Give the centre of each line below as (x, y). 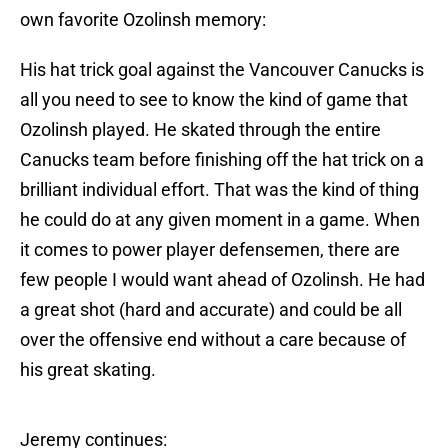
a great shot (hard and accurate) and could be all (211, 310)
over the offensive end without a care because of (213, 340)
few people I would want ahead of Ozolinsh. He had (222, 280)
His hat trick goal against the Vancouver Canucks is (222, 70)
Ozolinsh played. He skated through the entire (200, 130)
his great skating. (88, 370)
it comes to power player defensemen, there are (210, 250)
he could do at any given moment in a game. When (220, 220)
